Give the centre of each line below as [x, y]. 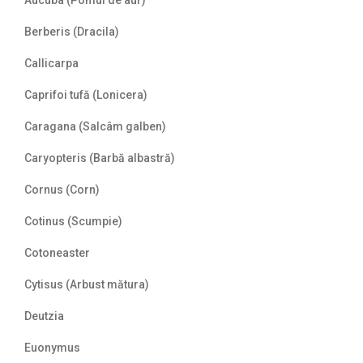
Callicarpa [51, 64]
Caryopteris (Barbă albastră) [100, 158]
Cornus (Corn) [62, 190]
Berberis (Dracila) [72, 32]
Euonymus [52, 348]
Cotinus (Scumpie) [73, 222]
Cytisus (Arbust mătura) [87, 285]
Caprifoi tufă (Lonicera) [86, 95]
